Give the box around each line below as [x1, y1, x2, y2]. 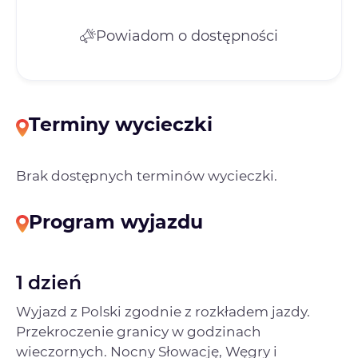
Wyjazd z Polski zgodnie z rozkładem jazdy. [16, 304, 310, 320]
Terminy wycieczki [29, 113, 213, 136]
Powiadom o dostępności [96, 27, 278, 45]
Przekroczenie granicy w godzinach [16, 324, 261, 340]
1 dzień [16, 271, 82, 295]
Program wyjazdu [29, 209, 203, 233]
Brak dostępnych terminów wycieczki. [16, 167, 277, 184]
